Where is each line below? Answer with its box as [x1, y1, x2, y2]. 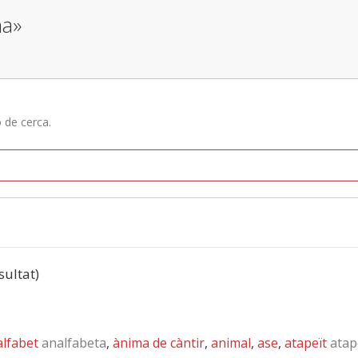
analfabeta [38, 334, 106, 352]
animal [211, 334, 251, 352]
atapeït [284, 334, 327, 352]
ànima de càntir [113, 334, 205, 352]
